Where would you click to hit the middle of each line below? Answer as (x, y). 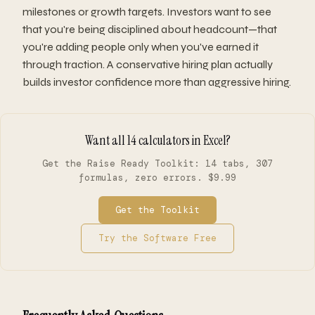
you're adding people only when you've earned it (141, 47)
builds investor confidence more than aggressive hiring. (157, 82)
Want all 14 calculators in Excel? (157, 141)
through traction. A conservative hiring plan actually (148, 65)
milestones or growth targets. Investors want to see (147, 12)
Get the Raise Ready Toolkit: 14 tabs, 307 (157, 164)
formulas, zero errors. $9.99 (157, 178)
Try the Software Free (157, 238)
